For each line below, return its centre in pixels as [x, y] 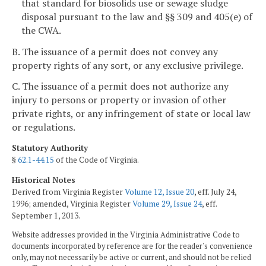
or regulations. [44, 127]
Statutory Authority [50, 148]
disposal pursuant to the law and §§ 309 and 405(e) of [137, 16]
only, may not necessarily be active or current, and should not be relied [132, 258]
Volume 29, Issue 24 [167, 203]
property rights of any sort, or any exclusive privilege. [128, 65]
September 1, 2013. [46, 215]
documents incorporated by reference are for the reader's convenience [132, 246]
